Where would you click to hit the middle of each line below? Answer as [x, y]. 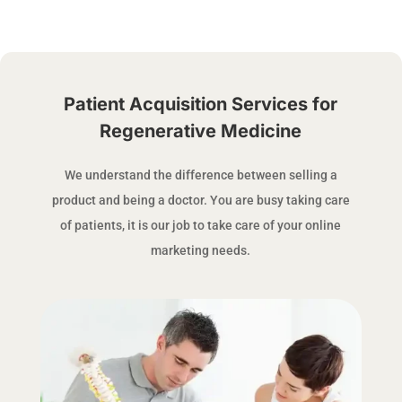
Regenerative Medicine [201, 131]
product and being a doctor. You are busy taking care [201, 200]
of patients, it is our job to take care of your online [201, 225]
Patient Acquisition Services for [201, 104]
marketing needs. [201, 250]
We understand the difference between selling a [201, 175]
